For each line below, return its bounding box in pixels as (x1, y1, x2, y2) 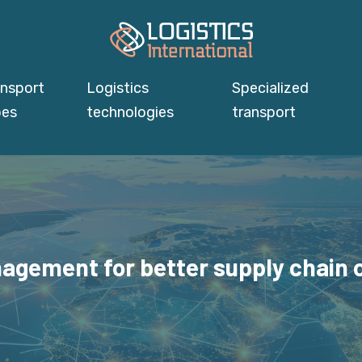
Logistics (86, 79, 149, 97)
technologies (86, 103, 174, 121)
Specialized (232, 79, 309, 97)
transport (232, 103, 297, 121)
